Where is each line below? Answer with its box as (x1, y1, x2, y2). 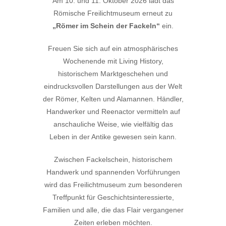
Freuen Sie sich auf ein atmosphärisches (48, 44, 178, 52)
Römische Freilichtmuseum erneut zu (53, 9, 173, 17)
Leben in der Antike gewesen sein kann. (49, 132, 177, 141)
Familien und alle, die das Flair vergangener (42, 205, 184, 214)
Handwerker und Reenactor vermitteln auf (46, 107, 180, 116)
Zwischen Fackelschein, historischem (53, 155, 173, 163)
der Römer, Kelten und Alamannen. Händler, (42, 94, 184, 103)
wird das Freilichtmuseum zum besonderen (44, 180, 182, 189)
